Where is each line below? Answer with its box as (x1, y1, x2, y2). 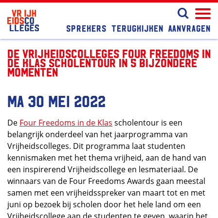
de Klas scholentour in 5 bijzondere (7, 56, 197, 68)
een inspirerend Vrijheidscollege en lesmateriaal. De (7, 164, 198, 175)
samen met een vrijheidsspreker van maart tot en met (7, 187, 205, 198)
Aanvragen (168, 23, 211, 32)
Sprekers (66, 23, 107, 32)
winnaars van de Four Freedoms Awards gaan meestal (7, 176, 205, 186)
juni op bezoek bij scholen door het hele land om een (7, 199, 201, 210)
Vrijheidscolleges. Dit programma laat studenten (7, 141, 185, 151)
